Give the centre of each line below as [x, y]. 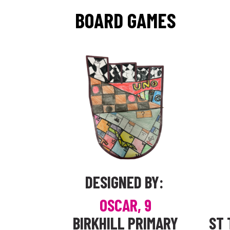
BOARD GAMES [126, 20]
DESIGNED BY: [124, 182]
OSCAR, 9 [126, 205]
